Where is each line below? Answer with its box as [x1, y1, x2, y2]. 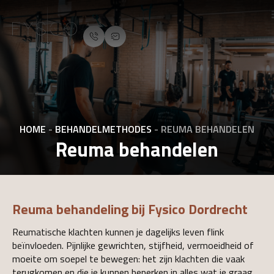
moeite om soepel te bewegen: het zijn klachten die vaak [12, 251, 245, 266]
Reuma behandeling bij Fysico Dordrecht [12, 199, 248, 220]
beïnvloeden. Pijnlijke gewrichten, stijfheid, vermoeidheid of [12, 238, 254, 253]
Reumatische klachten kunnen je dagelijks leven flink [12, 224, 224, 239]
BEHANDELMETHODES [55, 122, 152, 136]
